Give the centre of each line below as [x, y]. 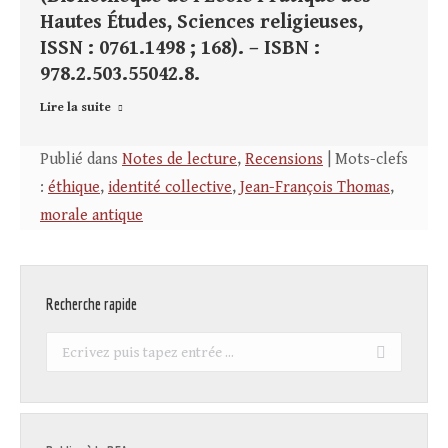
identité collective [170, 188]
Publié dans [81, 160]
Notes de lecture [179, 160]
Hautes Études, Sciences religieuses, [201, 23]
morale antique [91, 216]
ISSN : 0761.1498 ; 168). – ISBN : [180, 49]
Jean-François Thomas [315, 188]
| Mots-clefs [365, 160]
